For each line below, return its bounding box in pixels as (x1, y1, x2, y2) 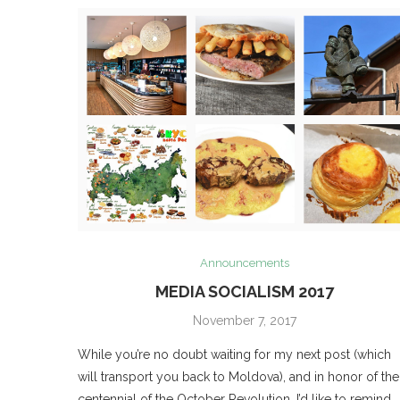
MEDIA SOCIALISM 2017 (155, 282, 335, 302)
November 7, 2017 (193, 313, 297, 329)
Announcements (200, 256, 290, 271)
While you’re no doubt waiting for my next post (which (78, 347, 391, 362)
